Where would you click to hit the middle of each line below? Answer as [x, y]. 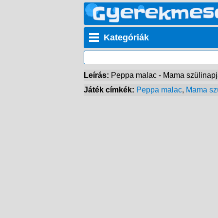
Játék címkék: [110, 90]
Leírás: [97, 75]
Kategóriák [126, 37]
